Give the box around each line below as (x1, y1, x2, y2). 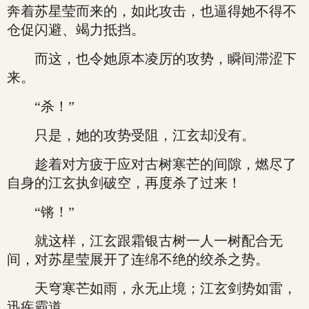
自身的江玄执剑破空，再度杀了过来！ (7, 175, 241, 190)
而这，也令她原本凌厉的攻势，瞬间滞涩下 (7, 51, 297, 66)
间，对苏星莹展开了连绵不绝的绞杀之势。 (7, 252, 269, 267)
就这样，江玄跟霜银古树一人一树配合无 (7, 233, 283, 248)
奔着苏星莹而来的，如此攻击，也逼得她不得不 (7, 3, 297, 19)
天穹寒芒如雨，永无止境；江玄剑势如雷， (7, 281, 297, 296)
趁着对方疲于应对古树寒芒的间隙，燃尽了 (7, 157, 297, 172)
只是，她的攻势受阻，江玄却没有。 (7, 128, 255, 143)
